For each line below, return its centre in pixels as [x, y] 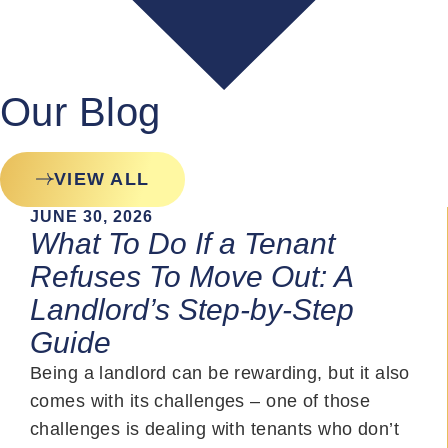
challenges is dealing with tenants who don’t [215, 428]
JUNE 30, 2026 [92, 216]
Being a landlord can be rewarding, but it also [220, 372]
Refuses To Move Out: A [191, 276]
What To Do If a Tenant [182, 243]
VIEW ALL [102, 178]
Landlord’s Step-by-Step [192, 309]
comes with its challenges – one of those [200, 400]
